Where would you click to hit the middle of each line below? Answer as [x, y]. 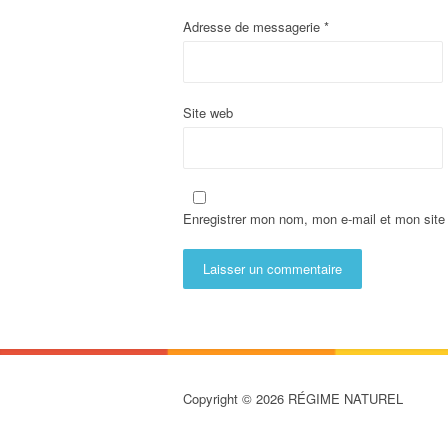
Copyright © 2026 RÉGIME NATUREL [293, 398]
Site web [208, 112]
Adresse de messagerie [253, 26]
